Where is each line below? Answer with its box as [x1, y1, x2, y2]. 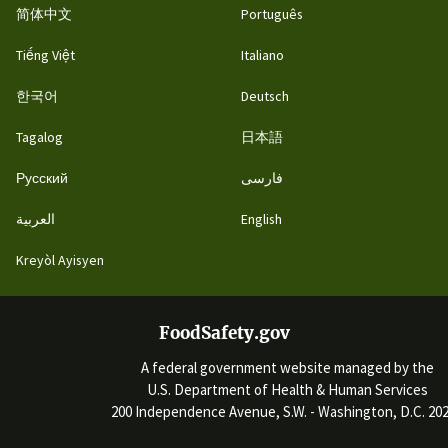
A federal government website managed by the [140, 357, 434, 377]
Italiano [240, 46, 284, 65]
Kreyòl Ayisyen [16, 251, 104, 270]
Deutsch [240, 87, 289, 106]
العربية [16, 210, 55, 229]
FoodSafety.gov [158, 322, 290, 345]
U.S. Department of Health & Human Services [146, 379, 428, 399]
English [240, 210, 282, 229]
